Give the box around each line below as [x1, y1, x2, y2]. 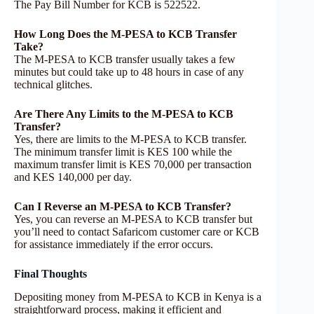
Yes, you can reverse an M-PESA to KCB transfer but [14, 213, 252, 226]
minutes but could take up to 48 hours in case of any [14, 66, 244, 78]
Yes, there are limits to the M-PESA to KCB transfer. [14, 133, 247, 146]
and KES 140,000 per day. [14, 171, 132, 184]
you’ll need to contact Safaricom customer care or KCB [14, 226, 259, 238]
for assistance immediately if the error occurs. [14, 238, 213, 251]
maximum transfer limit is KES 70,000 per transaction [14, 158, 252, 171]
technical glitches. [14, 78, 93, 91]
